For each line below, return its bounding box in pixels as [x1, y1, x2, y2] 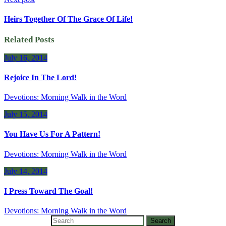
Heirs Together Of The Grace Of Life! [4, 15, 133, 24]
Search [150, 217, 171, 225]
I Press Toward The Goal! [4, 187, 93, 196]
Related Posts [4, 34, 54, 44]
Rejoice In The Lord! [4, 73, 77, 82]
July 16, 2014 [4, 53, 47, 62]
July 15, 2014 [4, 110, 47, 119]
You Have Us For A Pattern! [4, 130, 100, 139]
